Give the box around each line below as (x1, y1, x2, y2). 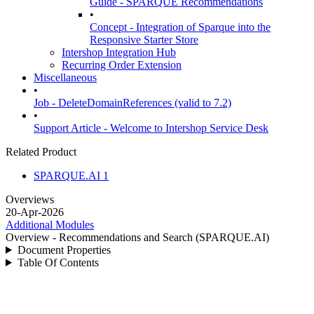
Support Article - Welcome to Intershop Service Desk (34, 122, 268, 134)
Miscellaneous (34, 71, 97, 83)
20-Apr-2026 (6, 206, 64, 218)
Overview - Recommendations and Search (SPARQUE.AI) (6, 231, 269, 243)
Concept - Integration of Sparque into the (90, 21, 271, 33)
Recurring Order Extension (62, 59, 182, 71)
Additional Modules (6, 219, 94, 231)
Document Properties (17, 244, 111, 256)
